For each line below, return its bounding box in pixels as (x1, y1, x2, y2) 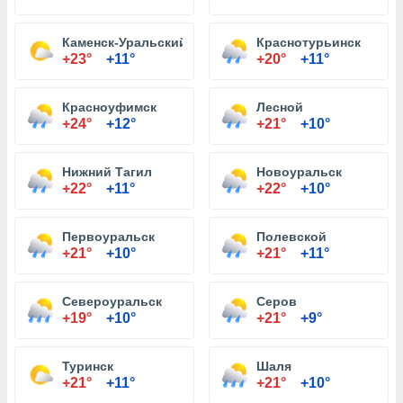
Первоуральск (62, 229, 155, 244)
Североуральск (62, 294, 162, 309)
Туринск (62, 359, 113, 373)
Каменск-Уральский (62, 35, 187, 49)
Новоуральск (256, 165, 342, 179)
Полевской (256, 229, 327, 244)
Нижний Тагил (62, 165, 152, 179)
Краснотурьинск (256, 35, 361, 49)
